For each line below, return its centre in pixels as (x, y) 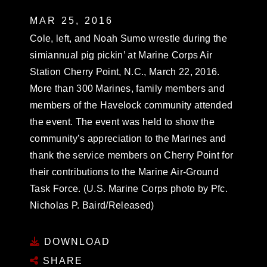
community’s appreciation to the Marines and (128, 139)
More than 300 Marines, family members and (128, 89)
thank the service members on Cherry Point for (132, 155)
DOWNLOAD (75, 241)
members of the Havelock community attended (131, 105)
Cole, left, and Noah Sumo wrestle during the (129, 38)
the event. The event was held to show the (122, 122)
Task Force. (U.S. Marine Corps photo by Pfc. (129, 189)
